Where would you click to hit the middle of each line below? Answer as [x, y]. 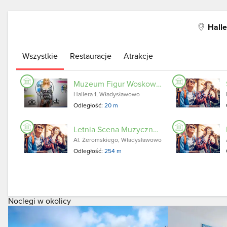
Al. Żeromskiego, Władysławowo [118, 140]
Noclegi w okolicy [40, 201]
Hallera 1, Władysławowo [107, 94]
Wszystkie [40, 56]
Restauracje [91, 56]
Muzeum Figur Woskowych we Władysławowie [159, 84]
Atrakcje [138, 56]
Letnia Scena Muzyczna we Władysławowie [156, 129]
